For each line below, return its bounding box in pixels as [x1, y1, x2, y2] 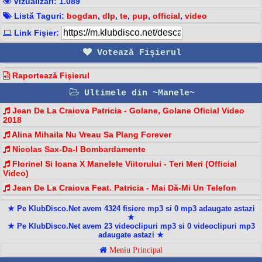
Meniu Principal [109, 245, 163, 254]
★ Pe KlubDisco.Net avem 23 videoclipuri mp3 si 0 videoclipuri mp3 [7, 221, 255, 230]
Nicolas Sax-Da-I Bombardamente [10, 144, 146, 154]
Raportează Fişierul [10, 70, 89, 80]
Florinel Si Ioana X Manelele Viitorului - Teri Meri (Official [10, 158, 237, 168]
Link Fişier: [12, 27, 61, 37]
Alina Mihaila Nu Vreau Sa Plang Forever [10, 129, 171, 139]
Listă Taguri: [12, 11, 67, 20]
